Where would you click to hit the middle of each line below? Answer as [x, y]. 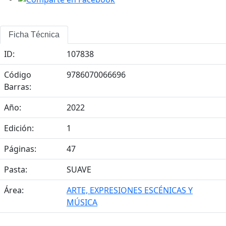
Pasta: [16, 169]
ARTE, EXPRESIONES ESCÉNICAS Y [130, 190]
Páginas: [20, 149]
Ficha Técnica [34, 34]
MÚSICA [82, 202]
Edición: [19, 128]
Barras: [18, 87]
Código [18, 74]
